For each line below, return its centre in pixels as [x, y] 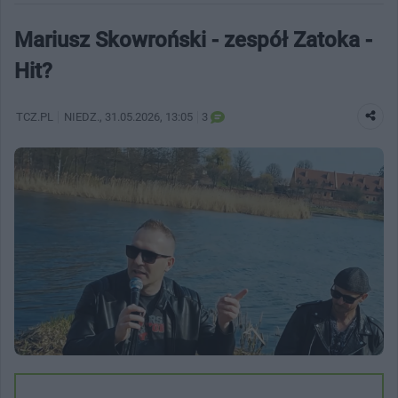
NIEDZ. [82, 116]
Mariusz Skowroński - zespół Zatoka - [193, 40]
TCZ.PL [35, 116]
